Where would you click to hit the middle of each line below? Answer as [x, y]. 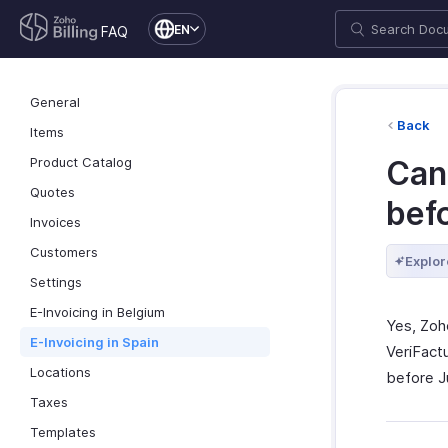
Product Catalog [81, 162]
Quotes [52, 192]
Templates [63, 432]
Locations [60, 372]
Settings [56, 282]
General [55, 102]
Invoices [55, 222]
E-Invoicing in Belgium [97, 312]
